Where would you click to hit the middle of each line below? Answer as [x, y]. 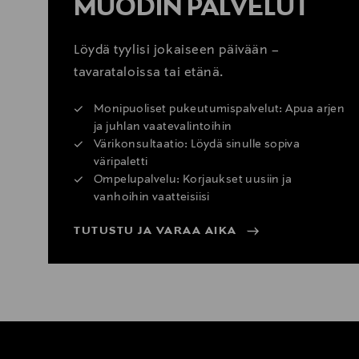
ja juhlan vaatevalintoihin [163, 126]
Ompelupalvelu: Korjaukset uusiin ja [193, 179]
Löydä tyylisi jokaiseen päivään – [177, 50]
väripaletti [121, 161]
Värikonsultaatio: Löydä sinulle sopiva [197, 144]
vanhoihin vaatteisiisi [152, 197]
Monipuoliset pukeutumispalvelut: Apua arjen [220, 109]
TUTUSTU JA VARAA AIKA [155, 230]
